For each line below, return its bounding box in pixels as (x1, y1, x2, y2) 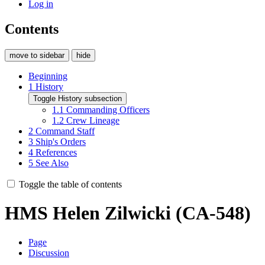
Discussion (28, 247, 69, 258)
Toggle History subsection (33, 93, 122, 103)
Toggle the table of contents (19, 179, 122, 189)
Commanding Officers (66, 104, 150, 115)
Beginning (28, 70, 67, 81)
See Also (35, 157, 69, 168)
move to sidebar (9, 50, 64, 60)
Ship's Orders (35, 136, 86, 147)
